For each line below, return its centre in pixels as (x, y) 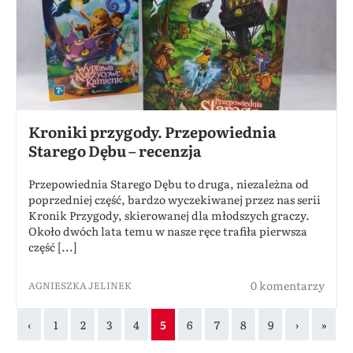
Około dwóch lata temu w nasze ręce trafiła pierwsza (168, 230)
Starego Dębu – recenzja (115, 150)
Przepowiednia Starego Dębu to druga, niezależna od (169, 183)
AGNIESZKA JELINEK (80, 285)
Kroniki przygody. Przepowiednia (152, 131)
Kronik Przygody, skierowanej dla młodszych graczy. (169, 215)
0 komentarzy (288, 285)
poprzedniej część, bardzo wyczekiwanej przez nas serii (175, 199)
